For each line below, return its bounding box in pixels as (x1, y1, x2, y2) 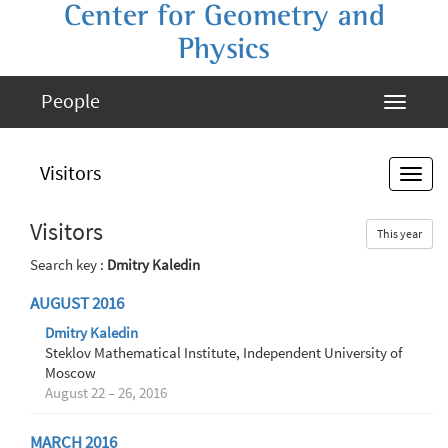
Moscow (45, 364, 96, 382)
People (41, 88, 100, 113)
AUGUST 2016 (30, 293, 124, 314)
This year (377, 226, 422, 241)
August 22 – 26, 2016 (45, 384, 167, 402)
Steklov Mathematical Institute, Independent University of (45, 344, 402, 362)
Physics (178, 33, 270, 65)
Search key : (30, 256, 107, 274)
